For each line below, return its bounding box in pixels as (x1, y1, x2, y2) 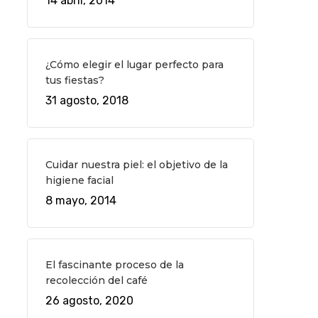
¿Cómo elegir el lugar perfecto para (45, 58, 224, 71)
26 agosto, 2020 (45, 294, 133, 307)
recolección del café (45, 274, 148, 287)
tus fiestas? (45, 74, 104, 87)
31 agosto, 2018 (45, 94, 128, 107)
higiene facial (45, 174, 114, 187)
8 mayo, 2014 (45, 194, 116, 207)
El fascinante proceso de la (45, 258, 184, 271)
